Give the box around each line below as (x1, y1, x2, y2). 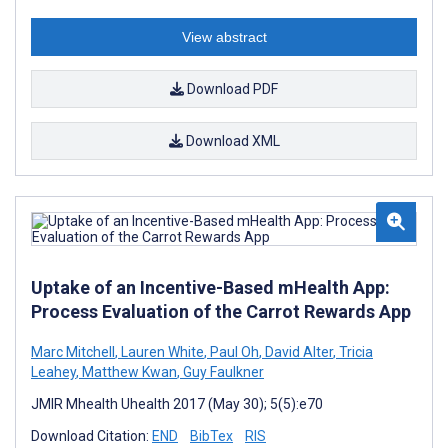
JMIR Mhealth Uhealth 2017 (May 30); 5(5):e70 (31, 395, 323, 412)
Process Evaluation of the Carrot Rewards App (31, 300, 411, 322)
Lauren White (118, 343, 204, 360)
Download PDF (184, 80, 278, 97)
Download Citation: (31, 427, 152, 444)
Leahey (31, 363, 76, 380)
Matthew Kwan (79, 363, 177, 380)
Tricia (336, 343, 373, 360)
